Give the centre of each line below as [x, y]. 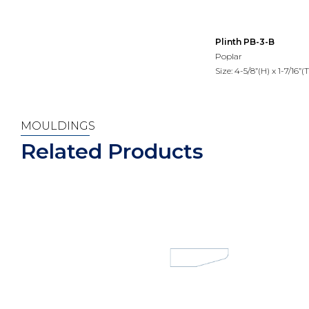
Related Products [112, 151]
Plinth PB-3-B [245, 41]
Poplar [229, 56]
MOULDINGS [58, 126]
